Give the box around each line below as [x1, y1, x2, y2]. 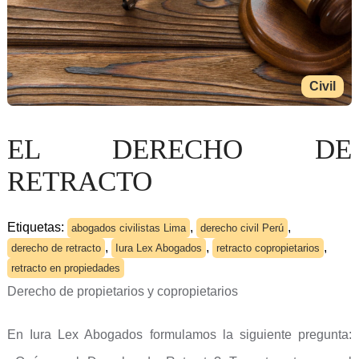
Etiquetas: [6, 220, 67, 234]
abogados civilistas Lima [71, 222, 186, 234]
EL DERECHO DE [6, 134, 353, 165]
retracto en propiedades [10, 262, 120, 274]
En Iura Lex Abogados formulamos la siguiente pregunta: [6, 328, 353, 341]
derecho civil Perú [200, 222, 284, 234]
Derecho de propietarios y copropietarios [6, 284, 238, 298]
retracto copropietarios [216, 242, 320, 254]
